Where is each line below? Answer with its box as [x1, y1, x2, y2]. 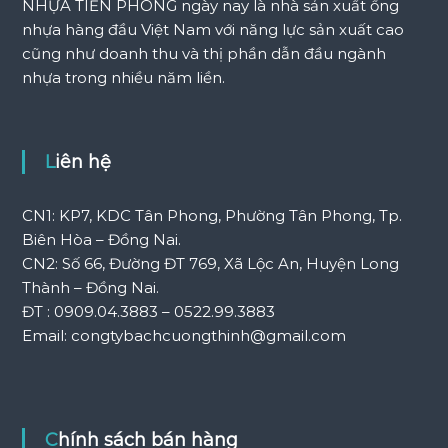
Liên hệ [54, 151, 111, 173]
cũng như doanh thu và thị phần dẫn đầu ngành [21, 44, 386, 63]
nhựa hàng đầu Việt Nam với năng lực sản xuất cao [21, 20, 404, 39]
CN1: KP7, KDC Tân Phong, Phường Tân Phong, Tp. [21, 206, 402, 225]
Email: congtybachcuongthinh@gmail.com [21, 326, 346, 345]
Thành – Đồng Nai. [21, 278, 159, 297]
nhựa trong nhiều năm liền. [21, 68, 225, 87]
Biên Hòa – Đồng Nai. [21, 230, 181, 249]
